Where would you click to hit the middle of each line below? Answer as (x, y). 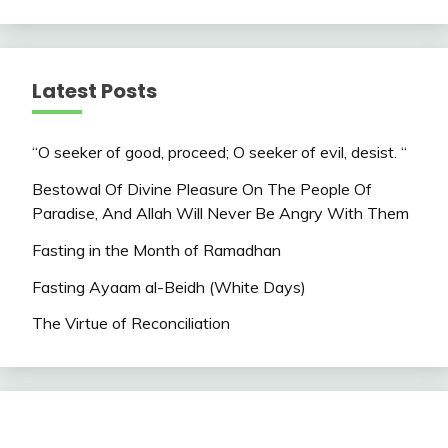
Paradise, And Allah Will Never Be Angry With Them (220, 212)
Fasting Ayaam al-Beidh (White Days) (169, 286)
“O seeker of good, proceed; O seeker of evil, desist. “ (219, 152)
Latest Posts (94, 91)
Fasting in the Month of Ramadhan (156, 249)
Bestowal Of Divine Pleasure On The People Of (202, 188)
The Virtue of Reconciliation (131, 323)
